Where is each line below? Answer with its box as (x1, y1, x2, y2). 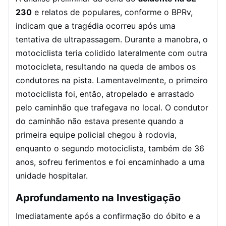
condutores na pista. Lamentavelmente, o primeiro (16, 75, 208, 85)
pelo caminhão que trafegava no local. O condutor (16, 102, 208, 112)
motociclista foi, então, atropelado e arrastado (16, 88, 194, 99)
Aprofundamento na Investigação (16, 191, 181, 204)
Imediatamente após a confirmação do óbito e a (16, 210, 200, 221)
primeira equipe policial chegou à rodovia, (16, 129, 177, 140)
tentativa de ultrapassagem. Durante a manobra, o (16, 34, 208, 44)
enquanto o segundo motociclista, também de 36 (16, 143, 204, 153)
